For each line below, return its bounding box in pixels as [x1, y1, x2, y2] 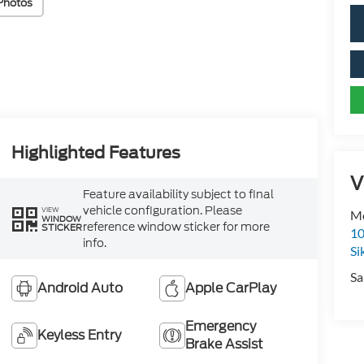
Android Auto [37, 279, 123, 298]
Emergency [185, 317, 257, 336]
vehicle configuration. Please [82, 202, 242, 219]
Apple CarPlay [185, 279, 277, 298]
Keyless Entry [37, 326, 121, 345]
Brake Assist [185, 335, 264, 354]
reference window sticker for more [82, 219, 270, 236]
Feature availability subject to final [82, 186, 274, 203]
